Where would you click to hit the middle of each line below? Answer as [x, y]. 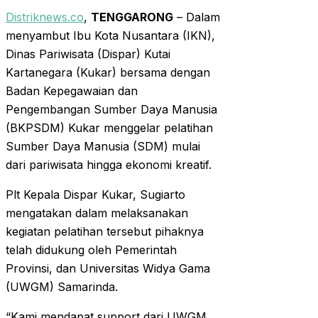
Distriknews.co [45, 17]
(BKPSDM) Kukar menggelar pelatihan [109, 128]
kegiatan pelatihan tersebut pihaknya [105, 232]
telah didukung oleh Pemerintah [91, 250]
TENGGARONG [132, 17]
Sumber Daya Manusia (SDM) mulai [103, 147]
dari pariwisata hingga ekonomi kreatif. [109, 165]
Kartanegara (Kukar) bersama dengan [108, 73]
